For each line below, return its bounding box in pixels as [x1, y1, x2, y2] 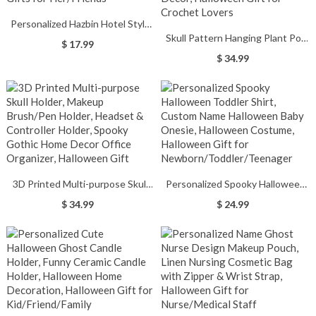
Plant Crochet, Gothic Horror [171, 61, 300, 73]
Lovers [220, 106, 250, 118]
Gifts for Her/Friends [35, 77, 127, 89]
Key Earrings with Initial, [27, 32, 134, 44]
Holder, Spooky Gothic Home [17, 222, 144, 234]
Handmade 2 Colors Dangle [20, 47, 140, 59]
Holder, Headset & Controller [16, 207, 145, 219]
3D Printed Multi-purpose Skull [13, 178, 149, 190]
